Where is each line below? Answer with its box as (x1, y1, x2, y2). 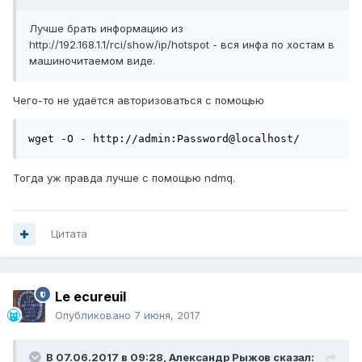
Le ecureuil (55, 288, 126, 305)
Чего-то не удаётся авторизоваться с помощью (13, 94, 264, 107)
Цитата (51, 227, 87, 241)
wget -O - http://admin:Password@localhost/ (28, 133, 300, 145)
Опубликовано (55, 309, 134, 322)
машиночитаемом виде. (29, 54, 155, 68)
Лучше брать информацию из (29, 22, 183, 36)
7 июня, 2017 (134, 309, 200, 322)
